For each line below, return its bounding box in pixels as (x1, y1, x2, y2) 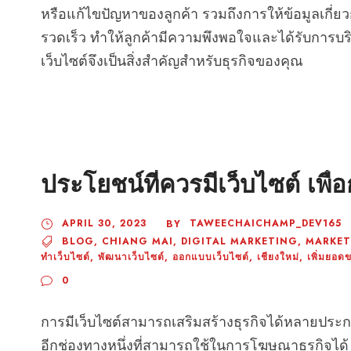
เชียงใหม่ (257, 250, 299, 264)
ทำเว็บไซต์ (41, 250, 90, 264)
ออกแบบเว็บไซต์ (172, 250, 249, 264)
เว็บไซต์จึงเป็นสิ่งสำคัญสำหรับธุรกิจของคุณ (41, 51, 303, 71)
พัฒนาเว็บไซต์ (98, 250, 165, 264)
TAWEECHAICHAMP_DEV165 (190, 216, 342, 230)
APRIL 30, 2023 (62, 216, 147, 230)
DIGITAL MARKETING (181, 234, 298, 248)
